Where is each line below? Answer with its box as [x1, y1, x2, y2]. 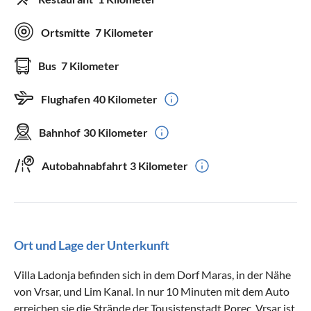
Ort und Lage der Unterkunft [14, 237, 169, 253]
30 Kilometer [83, 125, 148, 139]
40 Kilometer [93, 92, 158, 106]
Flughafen [41, 92, 90, 106]
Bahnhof [39, 125, 81, 139]
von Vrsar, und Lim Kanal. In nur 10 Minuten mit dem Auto [14, 284, 289, 298]
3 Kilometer [130, 158, 188, 172]
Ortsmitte [41, 25, 92, 39]
